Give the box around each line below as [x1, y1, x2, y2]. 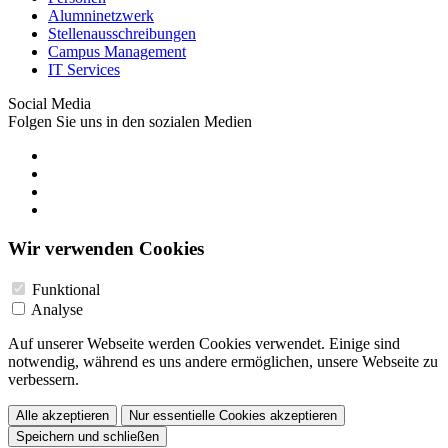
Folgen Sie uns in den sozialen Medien [8, 113, 252, 131]
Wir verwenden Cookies [8, 238, 204, 260]
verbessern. [8, 370, 79, 388]
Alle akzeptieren [16, 407, 109, 423]
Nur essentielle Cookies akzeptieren [129, 407, 337, 423]
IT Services [48, 61, 120, 79]
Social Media [8, 95, 91, 113]
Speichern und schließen [16, 428, 159, 444]
